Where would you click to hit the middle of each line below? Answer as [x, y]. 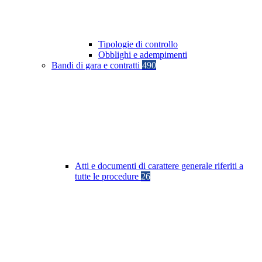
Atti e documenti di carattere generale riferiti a [159, 166]
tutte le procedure [108, 177]
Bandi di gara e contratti [97, 65]
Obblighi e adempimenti [143, 55]
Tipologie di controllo [138, 44]
